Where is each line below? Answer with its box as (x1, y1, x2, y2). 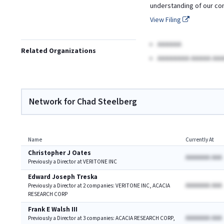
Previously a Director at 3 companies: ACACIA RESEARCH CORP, (28, 214, 175, 222)
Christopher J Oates (28, 149, 91, 157)
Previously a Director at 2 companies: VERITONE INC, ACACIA (28, 182, 170, 189)
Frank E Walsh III (28, 205, 77, 214)
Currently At (185, 136, 214, 143)
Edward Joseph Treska (28, 173, 97, 181)
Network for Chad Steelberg (29, 96, 137, 107)
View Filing (149, 15, 182, 24)
